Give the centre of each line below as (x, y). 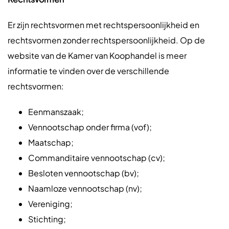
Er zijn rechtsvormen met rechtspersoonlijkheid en (104, 25)
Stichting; (47, 219)
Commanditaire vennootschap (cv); (97, 158)
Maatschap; (51, 142)
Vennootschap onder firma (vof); (90, 127)
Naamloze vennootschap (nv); (85, 188)
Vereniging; (50, 204)
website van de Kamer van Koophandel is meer (97, 55)
